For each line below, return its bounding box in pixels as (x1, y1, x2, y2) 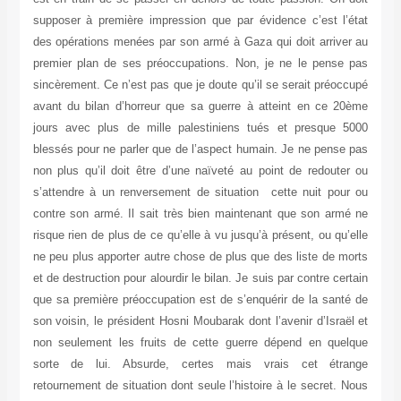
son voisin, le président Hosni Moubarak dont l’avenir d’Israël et (32, 314, 369, 328)
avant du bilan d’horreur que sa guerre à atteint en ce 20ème (32, 99, 369, 114)
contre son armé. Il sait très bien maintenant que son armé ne (32, 207, 369, 221)
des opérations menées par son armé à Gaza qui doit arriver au (32, 35, 369, 49)
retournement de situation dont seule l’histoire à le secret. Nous (32, 379, 369, 393)
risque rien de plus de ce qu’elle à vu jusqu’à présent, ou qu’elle (32, 228, 369, 243)
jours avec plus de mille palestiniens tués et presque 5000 (32, 121, 369, 135)
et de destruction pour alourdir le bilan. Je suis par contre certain (32, 271, 369, 286)
